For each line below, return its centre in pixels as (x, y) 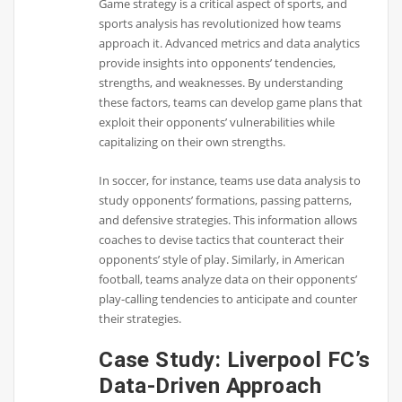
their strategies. (140, 318)
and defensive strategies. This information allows (228, 219)
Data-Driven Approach (210, 386)
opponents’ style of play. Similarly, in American (222, 259)
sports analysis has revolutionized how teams (220, 24)
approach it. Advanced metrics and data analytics (230, 44)
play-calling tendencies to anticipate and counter (228, 298)
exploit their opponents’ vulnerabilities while (217, 122)
